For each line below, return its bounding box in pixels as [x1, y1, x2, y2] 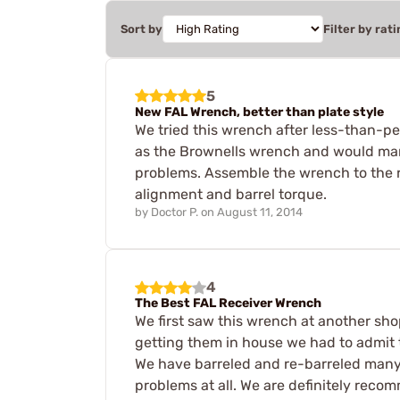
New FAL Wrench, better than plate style [135, 104, 384, 120]
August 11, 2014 [217, 205, 303, 220]
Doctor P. [151, 205, 198, 220]
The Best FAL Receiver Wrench [135, 296, 321, 312]
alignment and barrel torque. [135, 185, 327, 203]
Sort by [121, 21, 162, 36]
